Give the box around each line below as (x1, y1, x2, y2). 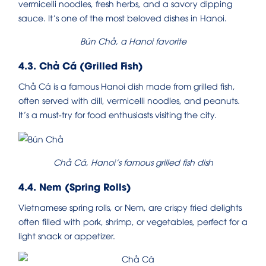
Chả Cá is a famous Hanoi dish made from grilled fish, (18, 80, 235, 91)
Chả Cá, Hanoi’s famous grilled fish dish (53, 156, 213, 168)
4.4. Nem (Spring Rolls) (18, 179, 131, 194)
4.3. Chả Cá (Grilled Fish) (18, 58, 143, 72)
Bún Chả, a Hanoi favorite (80, 34, 186, 46)
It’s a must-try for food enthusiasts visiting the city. (18, 108, 217, 120)
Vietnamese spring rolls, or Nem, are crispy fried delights (18, 201, 242, 213)
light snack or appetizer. (18, 230, 115, 242)
